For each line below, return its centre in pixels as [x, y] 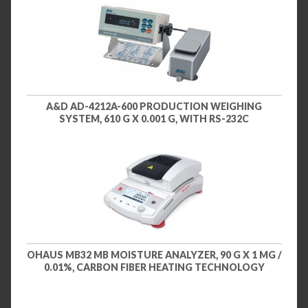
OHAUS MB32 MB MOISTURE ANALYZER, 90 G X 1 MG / [154, 255]
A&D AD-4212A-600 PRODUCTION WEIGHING [154, 106]
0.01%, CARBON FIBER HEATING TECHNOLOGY [154, 267]
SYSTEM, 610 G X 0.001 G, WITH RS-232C [154, 118]
